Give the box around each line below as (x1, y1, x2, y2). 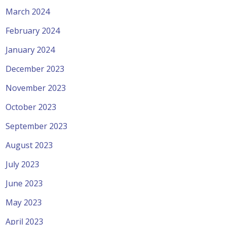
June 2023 (6, 177, 43, 189)
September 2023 (6, 120, 68, 132)
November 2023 (6, 82, 66, 93)
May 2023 (6, 196, 42, 208)
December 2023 (6, 63, 65, 74)
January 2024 (6, 44, 55, 55)
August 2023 (6, 139, 53, 151)
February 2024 (6, 25, 60, 36)
